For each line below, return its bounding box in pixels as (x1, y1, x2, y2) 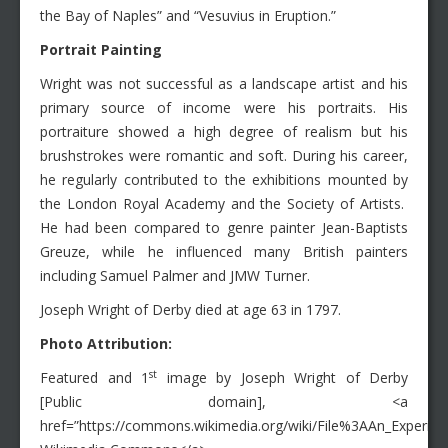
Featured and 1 (40, 368, 149, 388)
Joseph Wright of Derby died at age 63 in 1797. (40, 300, 341, 320)
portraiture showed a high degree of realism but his (40, 122, 408, 142)
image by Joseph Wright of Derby (157, 368, 408, 388)
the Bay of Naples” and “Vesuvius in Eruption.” (40, 6, 336, 26)
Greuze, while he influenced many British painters (40, 242, 408, 262)
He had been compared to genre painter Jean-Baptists (40, 218, 408, 238)
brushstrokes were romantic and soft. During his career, (40, 146, 408, 166)
